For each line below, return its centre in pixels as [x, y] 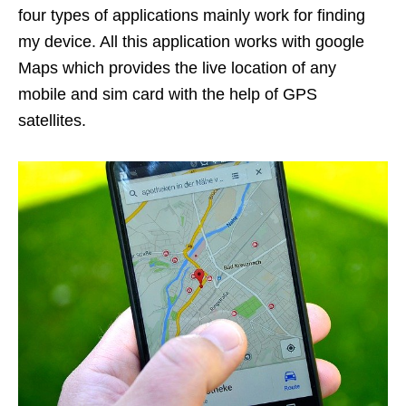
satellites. [52, 121]
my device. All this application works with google [191, 42]
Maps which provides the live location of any [177, 68]
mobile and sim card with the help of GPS [168, 95]
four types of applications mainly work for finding [192, 16]
